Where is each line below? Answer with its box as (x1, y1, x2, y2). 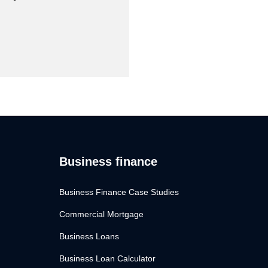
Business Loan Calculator (59, 254, 156, 264)
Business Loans (59, 232, 120, 242)
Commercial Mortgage (59, 209, 144, 220)
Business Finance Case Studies (59, 187, 179, 197)
